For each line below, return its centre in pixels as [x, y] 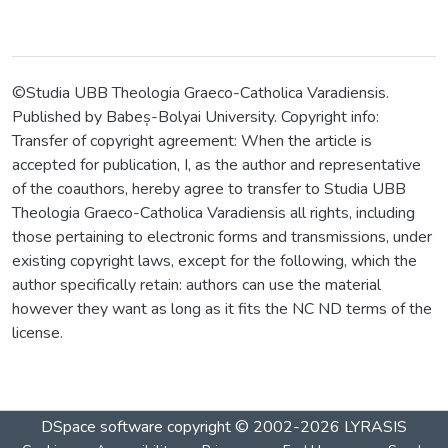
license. [37, 333]
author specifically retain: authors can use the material [196, 285]
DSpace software [102, 426]
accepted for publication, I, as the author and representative [216, 165]
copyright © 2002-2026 [253, 426]
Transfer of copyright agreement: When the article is [192, 141]
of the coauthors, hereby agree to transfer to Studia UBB [209, 189]
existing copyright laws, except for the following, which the [214, 261]
